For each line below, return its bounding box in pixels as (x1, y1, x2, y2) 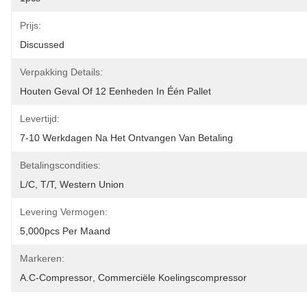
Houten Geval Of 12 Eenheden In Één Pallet (20, 86, 211, 97)
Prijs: (20, 20, 41, 31)
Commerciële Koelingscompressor (98, 272, 247, 283)
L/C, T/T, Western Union (20, 179, 124, 190)
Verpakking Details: (20, 66, 103, 77)
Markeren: (20, 253, 64, 264)
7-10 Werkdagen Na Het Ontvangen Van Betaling (20, 132, 233, 143)
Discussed (20, 39, 64, 50)
